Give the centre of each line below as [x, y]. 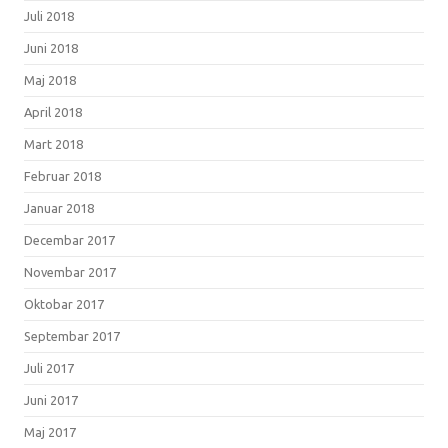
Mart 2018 [53, 143]
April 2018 [53, 111]
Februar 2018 [62, 175]
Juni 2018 [51, 47]
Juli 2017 [49, 367]
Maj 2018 [50, 79]
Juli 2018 [49, 15]
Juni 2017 [51, 399]
